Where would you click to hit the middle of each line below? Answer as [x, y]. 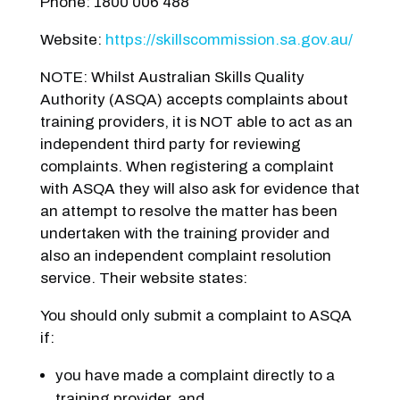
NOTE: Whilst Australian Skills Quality [172, 77]
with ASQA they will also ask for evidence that [200, 188]
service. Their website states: [143, 278]
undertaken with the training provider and [184, 233]
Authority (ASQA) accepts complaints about [194, 99]
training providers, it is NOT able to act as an [196, 121]
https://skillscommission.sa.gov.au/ [229, 39]
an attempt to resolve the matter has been [188, 211]
